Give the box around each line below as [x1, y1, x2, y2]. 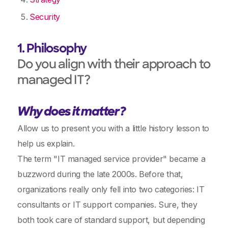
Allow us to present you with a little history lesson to [17, 123, 210, 133]
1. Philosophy [17, 43, 87, 55]
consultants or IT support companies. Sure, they [17, 199, 197, 210]
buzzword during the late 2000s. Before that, [17, 169, 183, 179]
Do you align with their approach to [17, 59, 211, 71]
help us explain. [17, 138, 77, 149]
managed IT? [17, 75, 90, 87]
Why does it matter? [17, 106, 126, 119]
